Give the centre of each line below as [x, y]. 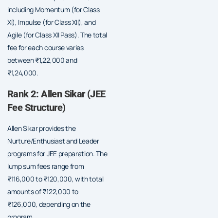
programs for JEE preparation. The [57, 153]
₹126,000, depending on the [49, 204]
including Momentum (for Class [54, 9]
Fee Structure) [36, 107]
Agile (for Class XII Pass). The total [57, 35]
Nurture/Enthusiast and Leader [53, 141]
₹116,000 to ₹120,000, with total [55, 179]
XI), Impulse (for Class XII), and [52, 22]
